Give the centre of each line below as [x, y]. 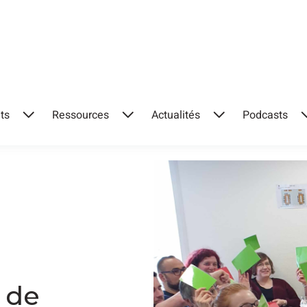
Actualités [176, 115]
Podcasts [266, 115]
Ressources [80, 115]
